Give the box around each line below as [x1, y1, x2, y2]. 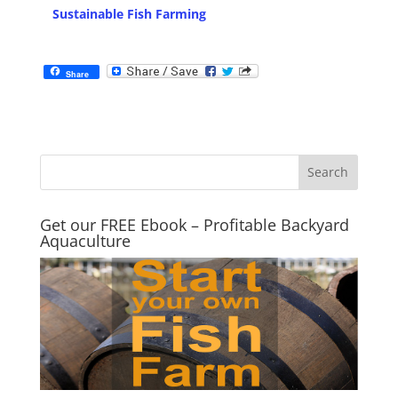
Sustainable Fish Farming [52, 4, 206, 22]
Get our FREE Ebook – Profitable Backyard [39, 213, 349, 235]
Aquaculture [39, 229, 131, 251]
